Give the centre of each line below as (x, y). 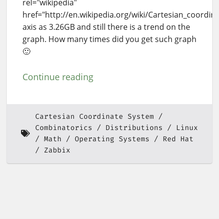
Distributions (134, 128)
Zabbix (57, 151)
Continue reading (58, 77)
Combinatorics (64, 128)
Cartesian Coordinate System (94, 117)
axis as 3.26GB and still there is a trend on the (106, 27)
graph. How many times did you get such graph (109, 39)
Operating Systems (112, 139)
